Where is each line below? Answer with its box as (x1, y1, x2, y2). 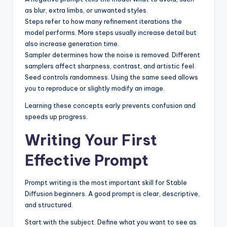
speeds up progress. (25, 112, 88, 121)
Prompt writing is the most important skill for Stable (25, 178, 187, 187)
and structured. (25, 201, 73, 209)
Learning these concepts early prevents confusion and (25, 101, 196, 110)
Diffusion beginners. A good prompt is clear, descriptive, (25, 190, 200, 198)
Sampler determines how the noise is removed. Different (25, 51, 200, 59)
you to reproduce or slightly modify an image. (25, 84, 165, 93)
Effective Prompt (25, 151, 148, 170)
